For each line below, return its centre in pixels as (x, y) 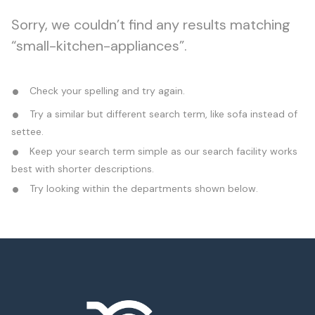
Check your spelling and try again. (106, 90)
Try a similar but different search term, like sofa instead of (162, 114)
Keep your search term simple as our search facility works (162, 151)
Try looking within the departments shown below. (142, 188)
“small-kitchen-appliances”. (99, 45)
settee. (27, 131)
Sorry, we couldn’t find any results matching (151, 24)
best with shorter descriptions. (83, 168)
